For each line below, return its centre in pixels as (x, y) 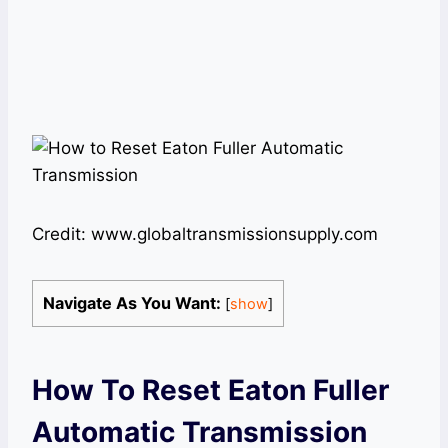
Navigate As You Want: (132, 303)
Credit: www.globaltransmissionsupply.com (205, 234)
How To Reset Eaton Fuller (210, 390)
